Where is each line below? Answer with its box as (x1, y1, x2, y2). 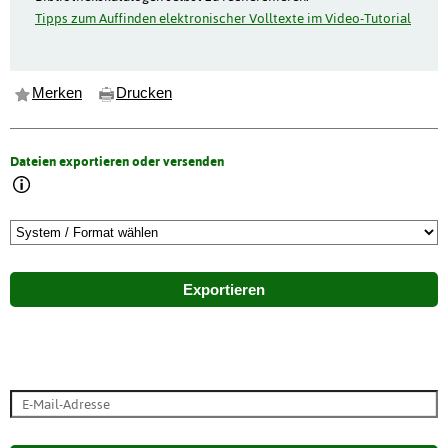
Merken (32, 85, 82, 102)
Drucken (116, 85, 172, 102)
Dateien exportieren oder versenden (10, 152, 224, 169)
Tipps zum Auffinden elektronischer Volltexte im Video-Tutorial (35, 9, 411, 26)
